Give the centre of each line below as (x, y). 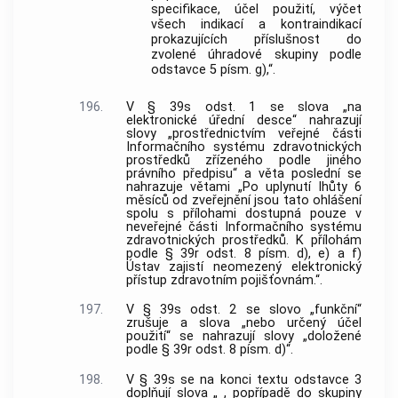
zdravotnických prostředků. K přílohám (243, 240)
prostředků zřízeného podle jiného (243, 160)
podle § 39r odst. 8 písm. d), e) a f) (243, 253)
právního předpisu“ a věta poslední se (243, 173)
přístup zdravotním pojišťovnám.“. (224, 280)
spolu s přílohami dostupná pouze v (243, 213)
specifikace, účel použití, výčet (256, 10)
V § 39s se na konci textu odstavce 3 (243, 380)
